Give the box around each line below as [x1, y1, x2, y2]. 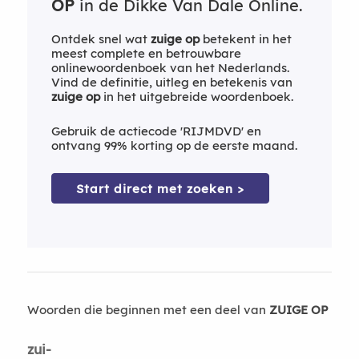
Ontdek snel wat [50, 30, 151, 46]
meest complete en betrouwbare [50, 45, 241, 61]
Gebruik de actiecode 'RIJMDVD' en [50, 123, 261, 139]
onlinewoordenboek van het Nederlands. [50, 59, 289, 75]
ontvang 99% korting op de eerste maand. [50, 137, 297, 153]
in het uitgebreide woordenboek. [99, 88, 293, 104]
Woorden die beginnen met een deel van [26, 301, 269, 317]
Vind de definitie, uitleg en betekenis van [50, 74, 292, 90]
